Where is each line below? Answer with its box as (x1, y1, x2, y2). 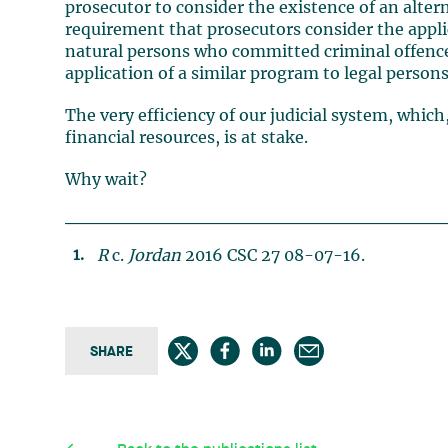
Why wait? (65, 172, 148, 188)
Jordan (128, 248, 182, 264)
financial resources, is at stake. (65, 130, 309, 146)
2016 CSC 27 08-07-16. (181, 248, 366, 264)
